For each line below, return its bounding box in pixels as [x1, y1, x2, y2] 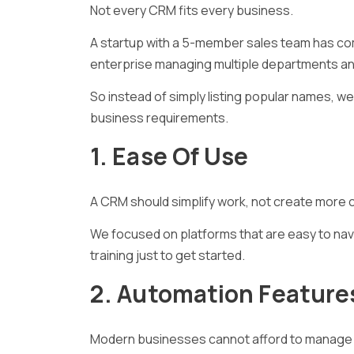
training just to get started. [90, 246, 245, 264]
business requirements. [90, 108, 231, 126]
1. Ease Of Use [90, 139, 249, 172]
